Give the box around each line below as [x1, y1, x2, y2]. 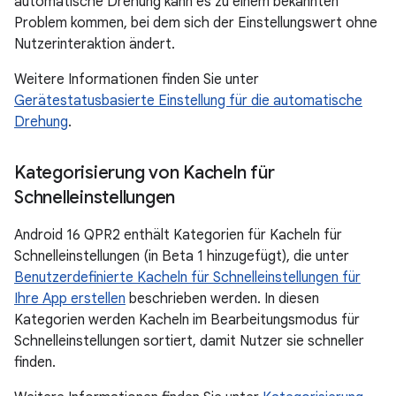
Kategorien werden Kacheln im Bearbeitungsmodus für [14, 311, 360, 329]
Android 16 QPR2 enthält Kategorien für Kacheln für [14, 226, 342, 244]
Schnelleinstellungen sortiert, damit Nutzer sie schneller [14, 332, 364, 350]
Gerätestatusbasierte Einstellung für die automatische [14, 92, 362, 110]
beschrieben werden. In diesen [126, 290, 319, 308]
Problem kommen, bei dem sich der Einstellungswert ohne [14, 14, 377, 32]
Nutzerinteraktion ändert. [14, 35, 175, 53]
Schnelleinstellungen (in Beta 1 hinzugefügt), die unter [14, 247, 349, 265]
